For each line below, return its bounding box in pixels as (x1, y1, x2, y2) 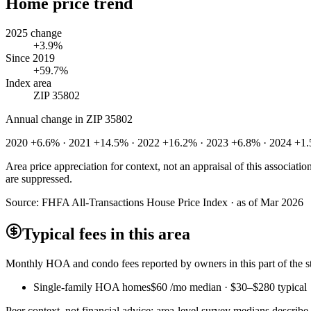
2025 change (6, 26, 62, 39)
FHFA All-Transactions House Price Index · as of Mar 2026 (42, 196, 303, 208)
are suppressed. (6, 172, 72, 185)
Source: (6, 196, 42, 208)
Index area (6, 76, 51, 89)
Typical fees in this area (22, 224, 190, 243)
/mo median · (170, 280, 230, 293)
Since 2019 (6, 51, 55, 64)
